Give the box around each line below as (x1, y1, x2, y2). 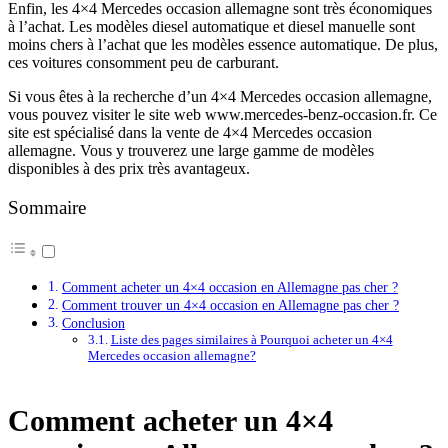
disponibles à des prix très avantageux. (8, 160, 250, 178)
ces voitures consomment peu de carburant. (8, 54, 279, 72)
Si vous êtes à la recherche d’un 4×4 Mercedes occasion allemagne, (8, 88, 432, 106)
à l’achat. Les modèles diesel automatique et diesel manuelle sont (8, 18, 415, 36)
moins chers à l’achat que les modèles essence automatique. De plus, (8, 36, 438, 54)
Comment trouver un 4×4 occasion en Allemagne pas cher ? (61, 297, 399, 314)
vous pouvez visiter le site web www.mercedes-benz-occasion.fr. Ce (8, 106, 437, 124)
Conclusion (61, 315, 125, 332)
